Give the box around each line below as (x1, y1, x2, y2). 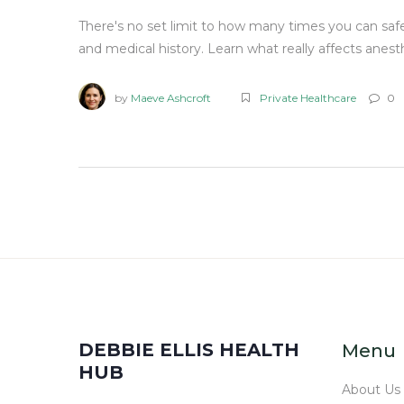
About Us (341, 381, 400, 399)
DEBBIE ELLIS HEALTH (78, 339, 299, 362)
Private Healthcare (260, 91, 356, 106)
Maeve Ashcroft (131, 91, 211, 106)
